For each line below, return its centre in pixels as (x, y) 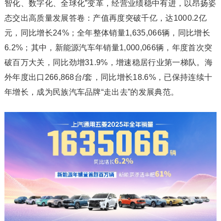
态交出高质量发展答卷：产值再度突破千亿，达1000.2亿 (105, 18)
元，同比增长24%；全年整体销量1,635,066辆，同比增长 (107, 33)
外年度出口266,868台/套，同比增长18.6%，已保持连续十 (108, 77)
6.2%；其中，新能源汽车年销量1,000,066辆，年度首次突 (108, 48)
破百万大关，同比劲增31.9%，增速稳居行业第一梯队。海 (108, 63)
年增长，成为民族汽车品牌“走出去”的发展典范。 (92, 92)
